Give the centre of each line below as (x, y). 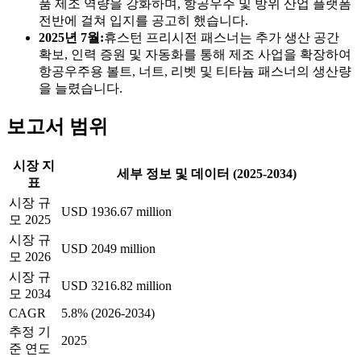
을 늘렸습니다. (81, 88)
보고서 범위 (57, 126)
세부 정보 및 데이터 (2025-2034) (207, 173)
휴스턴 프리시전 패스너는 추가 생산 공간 (222, 37)
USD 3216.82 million (116, 285)
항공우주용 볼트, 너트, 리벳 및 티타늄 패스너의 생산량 (195, 71)
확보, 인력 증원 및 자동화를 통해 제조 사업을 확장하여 (195, 54)
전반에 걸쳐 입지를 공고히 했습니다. (143, 20)
